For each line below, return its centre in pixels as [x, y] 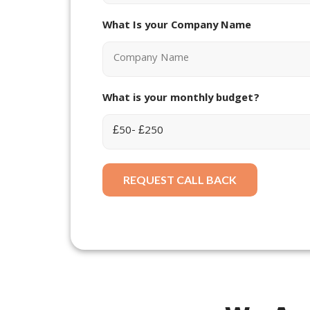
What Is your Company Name [176, 26]
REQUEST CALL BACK [180, 179]
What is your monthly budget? [181, 99]
